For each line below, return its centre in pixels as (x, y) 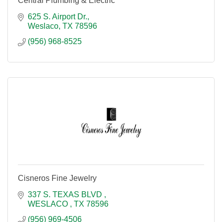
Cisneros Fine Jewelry (57, 178)
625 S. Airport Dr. (57, 17)
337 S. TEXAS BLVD (66, 194)
